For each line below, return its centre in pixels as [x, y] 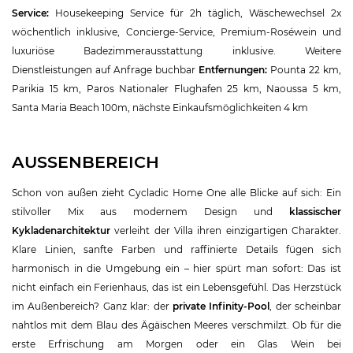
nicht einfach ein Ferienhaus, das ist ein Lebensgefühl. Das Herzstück [176, 287]
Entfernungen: [233, 69]
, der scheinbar [305, 306]
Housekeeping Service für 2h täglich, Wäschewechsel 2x [198, 13]
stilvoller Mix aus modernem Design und [150, 211]
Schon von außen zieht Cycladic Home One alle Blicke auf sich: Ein [176, 192]
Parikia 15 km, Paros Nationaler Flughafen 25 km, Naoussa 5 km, [176, 88]
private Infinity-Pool [221, 306]
